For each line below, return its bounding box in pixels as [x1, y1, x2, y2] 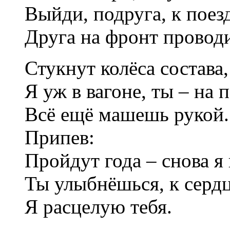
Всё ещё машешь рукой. [25, 103, 229, 125]
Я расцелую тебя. [25, 195, 172, 218]
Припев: [25, 126, 94, 148]
